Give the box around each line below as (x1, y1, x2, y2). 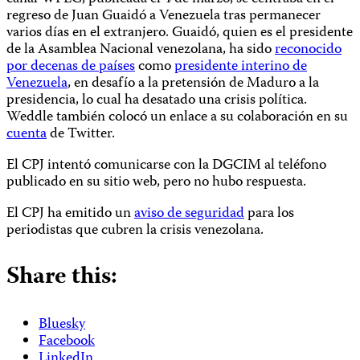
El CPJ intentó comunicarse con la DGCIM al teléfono (6, 154, 326, 178)
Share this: (6, 258, 117, 298)
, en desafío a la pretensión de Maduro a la (67, 72, 319, 96)
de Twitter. (47, 123, 115, 147)
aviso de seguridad (134, 202, 244, 227)
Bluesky (39, 313, 85, 337)
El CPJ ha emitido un (6, 202, 134, 227)
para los (244, 202, 294, 227)
